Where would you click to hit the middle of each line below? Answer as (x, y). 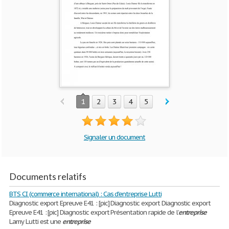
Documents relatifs (48, 176)
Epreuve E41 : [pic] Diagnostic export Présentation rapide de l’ (94, 212)
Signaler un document (114, 137)
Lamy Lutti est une (36, 222)
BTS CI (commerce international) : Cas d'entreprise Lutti (85, 194)
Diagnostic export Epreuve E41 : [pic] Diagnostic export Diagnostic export (110, 203)
